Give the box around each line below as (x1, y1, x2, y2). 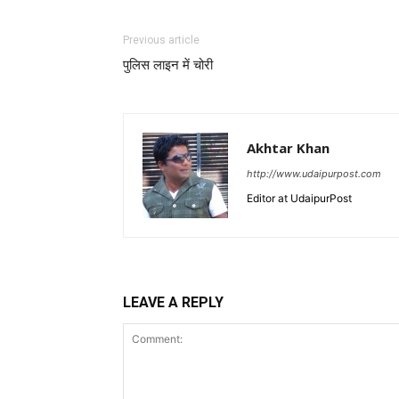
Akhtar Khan (247, 139, 330, 157)
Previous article (123, 34, 199, 46)
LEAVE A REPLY (123, 294, 224, 311)
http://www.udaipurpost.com (247, 167, 381, 180)
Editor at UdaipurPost (247, 191, 352, 205)
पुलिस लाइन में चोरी (123, 57, 213, 73)
